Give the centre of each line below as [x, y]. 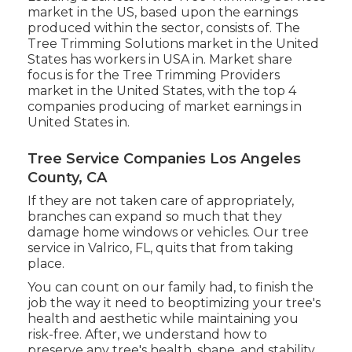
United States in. [78, 123]
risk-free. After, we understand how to [147, 335]
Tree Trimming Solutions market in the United [173, 44]
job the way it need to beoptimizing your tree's [174, 303]
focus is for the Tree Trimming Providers [153, 75]
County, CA [67, 178]
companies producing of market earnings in [164, 107]
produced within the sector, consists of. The [163, 28]
